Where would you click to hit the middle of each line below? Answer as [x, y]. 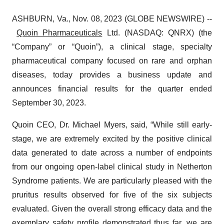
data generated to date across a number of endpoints [112, 153]
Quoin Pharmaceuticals [59, 33]
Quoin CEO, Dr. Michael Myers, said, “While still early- [112, 125]
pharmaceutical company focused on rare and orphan [112, 61]
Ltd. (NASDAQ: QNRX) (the [157, 33]
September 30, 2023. [49, 103]
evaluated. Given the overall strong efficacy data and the [112, 209]
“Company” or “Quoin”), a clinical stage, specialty [112, 47]
